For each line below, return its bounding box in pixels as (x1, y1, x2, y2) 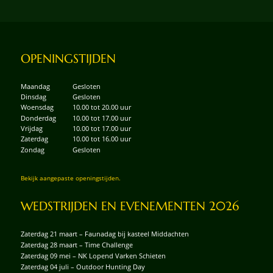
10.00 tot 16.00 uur (72, 134, 131, 144)
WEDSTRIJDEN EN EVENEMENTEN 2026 (20, 199, 239, 214)
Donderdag (20, 113, 56, 122)
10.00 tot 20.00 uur (72, 102, 131, 112)
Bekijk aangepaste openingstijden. (20, 173, 121, 182)
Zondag (20, 144, 44, 154)
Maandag (20, 81, 50, 91)
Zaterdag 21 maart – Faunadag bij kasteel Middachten (20, 229, 189, 238)
